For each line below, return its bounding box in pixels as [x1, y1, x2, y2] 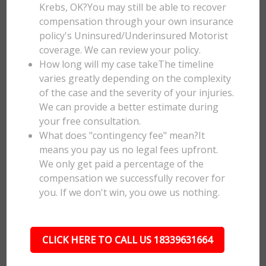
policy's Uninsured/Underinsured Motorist [39, 29, 229, 42]
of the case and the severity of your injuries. [39, 86, 235, 99]
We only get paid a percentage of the [39, 157, 204, 170]
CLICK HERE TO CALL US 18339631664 [42, 233, 213, 246]
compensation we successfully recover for [39, 172, 226, 185]
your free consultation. [39, 115, 141, 128]
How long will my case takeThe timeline [39, 58, 214, 71]
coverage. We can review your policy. [39, 43, 201, 56]
